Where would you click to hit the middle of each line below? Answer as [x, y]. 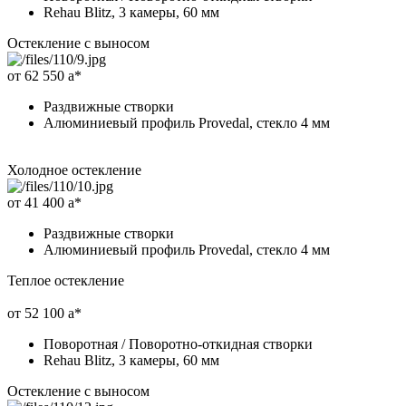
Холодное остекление [74, 169]
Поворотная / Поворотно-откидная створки [178, 343]
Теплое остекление [66, 280]
